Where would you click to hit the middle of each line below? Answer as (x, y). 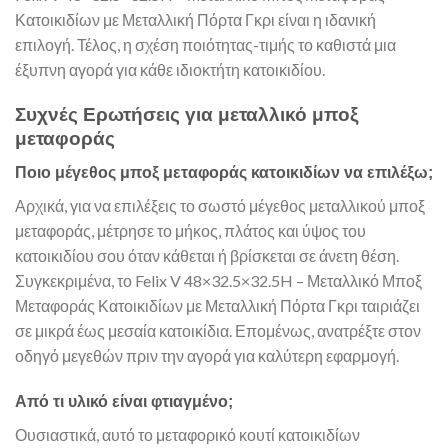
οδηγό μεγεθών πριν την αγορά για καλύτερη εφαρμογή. (207, 356)
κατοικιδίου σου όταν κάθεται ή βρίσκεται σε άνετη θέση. (207, 256)
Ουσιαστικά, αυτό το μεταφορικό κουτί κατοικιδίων (187, 435)
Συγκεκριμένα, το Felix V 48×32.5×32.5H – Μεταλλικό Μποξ (218, 281)
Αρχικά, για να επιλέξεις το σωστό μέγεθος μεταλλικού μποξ (220, 206)
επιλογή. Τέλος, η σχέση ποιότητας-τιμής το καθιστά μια (205, 44)
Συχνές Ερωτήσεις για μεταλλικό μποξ (186, 114)
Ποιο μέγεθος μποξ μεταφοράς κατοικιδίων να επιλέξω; (224, 173)
